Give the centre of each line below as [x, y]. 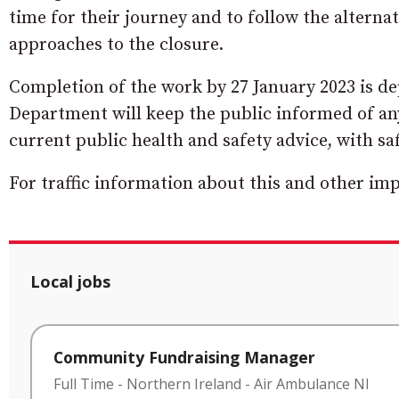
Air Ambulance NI [312, 384]
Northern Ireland [184, 384]
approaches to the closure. [116, 45]
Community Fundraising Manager [184, 358]
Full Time [84, 384]
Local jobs [70, 282]
